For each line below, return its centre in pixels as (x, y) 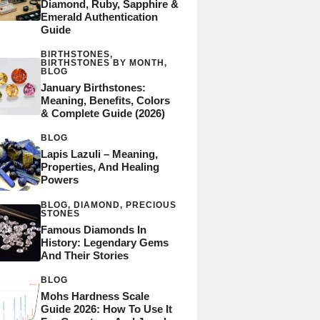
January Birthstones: (93, 87)
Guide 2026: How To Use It (106, 309)
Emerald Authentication (99, 16)
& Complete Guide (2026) (102, 113)
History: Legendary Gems (104, 242)
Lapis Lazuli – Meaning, (99, 154)
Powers (59, 180)
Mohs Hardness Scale (95, 296)
